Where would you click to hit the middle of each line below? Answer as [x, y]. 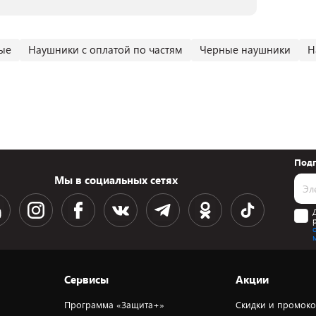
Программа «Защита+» [114, 305]
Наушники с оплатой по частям [105, 49]
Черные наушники [245, 49]
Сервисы [86, 279]
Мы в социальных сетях [116, 180]
